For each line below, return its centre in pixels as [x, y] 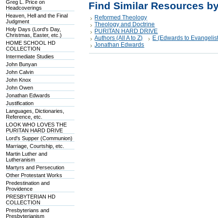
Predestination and [28, 183]
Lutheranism [21, 160]
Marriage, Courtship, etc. [35, 146]
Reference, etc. [24, 117]
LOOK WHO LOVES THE [36, 125]
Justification [20, 103]
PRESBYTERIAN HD [31, 197]
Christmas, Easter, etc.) [34, 35]
